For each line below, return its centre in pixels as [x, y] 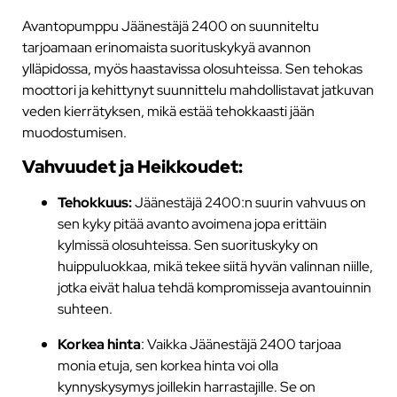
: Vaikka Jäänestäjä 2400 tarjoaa [241, 344]
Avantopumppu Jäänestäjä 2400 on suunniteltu [170, 25]
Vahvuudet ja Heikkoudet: [132, 166]
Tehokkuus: [96, 202]
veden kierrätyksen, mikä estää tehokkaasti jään [168, 110]
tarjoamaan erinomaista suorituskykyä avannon [166, 47]
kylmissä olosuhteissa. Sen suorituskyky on [187, 245]
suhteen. [85, 309]
